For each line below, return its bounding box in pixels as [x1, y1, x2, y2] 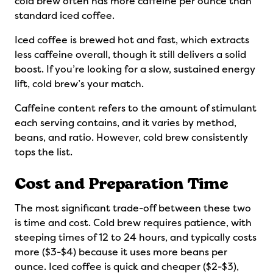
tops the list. [15, 146, 73, 158]
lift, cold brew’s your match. [15, 77, 144, 90]
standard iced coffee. [15, 9, 115, 22]
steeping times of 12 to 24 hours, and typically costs [15, 231, 257, 244]
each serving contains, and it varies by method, [15, 116, 236, 129]
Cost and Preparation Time [15, 174, 228, 191]
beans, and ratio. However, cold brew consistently [15, 131, 248, 144]
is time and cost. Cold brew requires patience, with [15, 216, 252, 229]
